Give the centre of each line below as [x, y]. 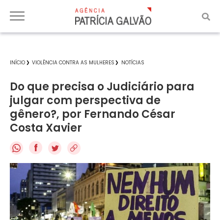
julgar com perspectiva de [85, 100]
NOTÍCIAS [133, 63]
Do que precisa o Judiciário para [102, 87]
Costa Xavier [46, 128]
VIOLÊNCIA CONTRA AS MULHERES [73, 63]
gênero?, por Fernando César [93, 114]
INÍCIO [17, 63]
